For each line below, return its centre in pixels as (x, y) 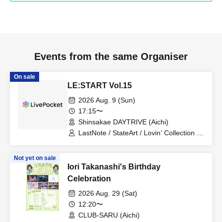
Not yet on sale (35, 158)
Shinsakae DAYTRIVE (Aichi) (123, 122)
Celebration (89, 179)
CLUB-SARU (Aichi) (109, 215)
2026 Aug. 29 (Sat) (108, 193)
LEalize (90, 142)
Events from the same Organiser (111, 56)
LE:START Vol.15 (100, 85)
